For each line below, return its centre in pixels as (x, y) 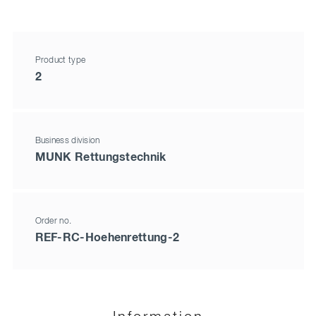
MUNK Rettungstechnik (101, 158)
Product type (60, 61)
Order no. (53, 222)
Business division (67, 141)
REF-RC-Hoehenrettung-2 (107, 238)
